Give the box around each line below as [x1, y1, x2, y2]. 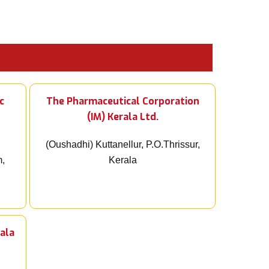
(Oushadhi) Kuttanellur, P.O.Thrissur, [45, 139, 200, 150]
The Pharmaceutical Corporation [46, 95, 199, 108]
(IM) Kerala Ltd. [86, 110, 159, 124]
